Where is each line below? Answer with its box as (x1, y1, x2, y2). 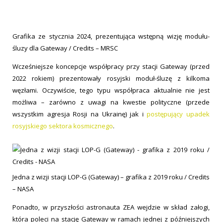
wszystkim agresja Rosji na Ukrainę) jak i (12, 110, 147, 119)
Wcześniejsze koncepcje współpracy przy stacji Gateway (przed (12, 62, 210, 71)
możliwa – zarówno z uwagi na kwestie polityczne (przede (12, 98, 210, 107)
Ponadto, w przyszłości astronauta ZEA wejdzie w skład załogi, (12, 202, 210, 212)
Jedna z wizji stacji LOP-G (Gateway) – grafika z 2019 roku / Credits (12, 172, 210, 181)
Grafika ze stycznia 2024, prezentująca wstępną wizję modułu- (12, 32, 210, 41)
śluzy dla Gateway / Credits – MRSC (12, 44, 118, 53)
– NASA (12, 184, 34, 193)
